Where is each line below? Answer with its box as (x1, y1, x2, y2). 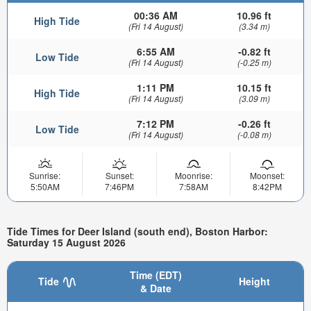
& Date (140, 280, 171, 295)
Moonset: (249, 169, 285, 181)
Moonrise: (174, 169, 212, 181)
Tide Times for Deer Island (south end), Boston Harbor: (7, 224, 268, 239)
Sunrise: (29, 169, 60, 181)
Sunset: (105, 169, 134, 181)
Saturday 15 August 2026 (7, 235, 126, 250)
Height (238, 274, 270, 288)
